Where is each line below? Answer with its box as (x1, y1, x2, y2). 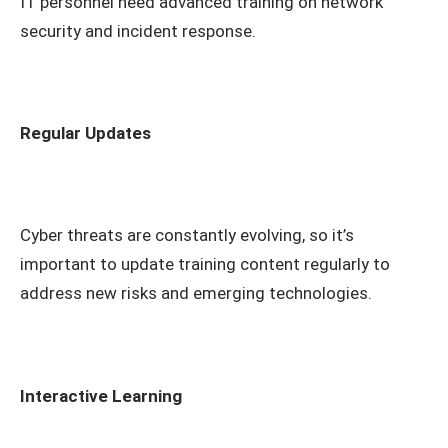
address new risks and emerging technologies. (20, 283, 372, 304)
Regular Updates (20, 123, 151, 144)
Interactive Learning (20, 385, 182, 406)
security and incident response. (20, 21, 256, 42)
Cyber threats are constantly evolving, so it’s (20, 225, 354, 246)
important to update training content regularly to (20, 254, 390, 275)
